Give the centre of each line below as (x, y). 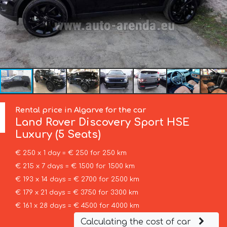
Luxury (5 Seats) (58, 135)
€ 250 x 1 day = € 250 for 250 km (71, 153)
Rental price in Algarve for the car (81, 110)
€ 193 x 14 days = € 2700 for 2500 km (77, 180)
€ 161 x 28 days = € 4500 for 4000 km (77, 206)
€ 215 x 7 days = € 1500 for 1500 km (75, 166)
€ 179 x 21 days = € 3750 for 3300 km (77, 193)
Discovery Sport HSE (133, 123)
